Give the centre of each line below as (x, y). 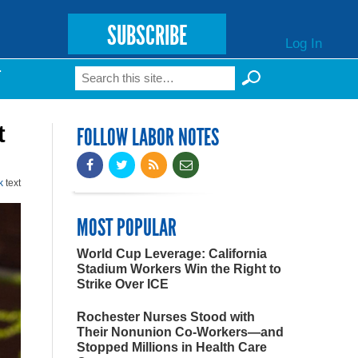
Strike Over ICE (123, 284)
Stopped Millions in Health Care (172, 347)
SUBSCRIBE (147, 36)
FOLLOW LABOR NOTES (148, 137)
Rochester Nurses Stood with (166, 317)
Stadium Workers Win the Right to (179, 269)
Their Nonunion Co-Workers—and (180, 332)
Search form (135, 83)
